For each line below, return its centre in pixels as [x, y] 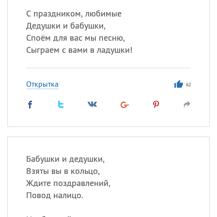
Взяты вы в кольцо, [63, 171]
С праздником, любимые [74, 13]
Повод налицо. [54, 195]
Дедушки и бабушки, [66, 25]
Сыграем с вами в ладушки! [79, 50]
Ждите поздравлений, [68, 183]
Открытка [42, 84]
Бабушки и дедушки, [65, 159]
